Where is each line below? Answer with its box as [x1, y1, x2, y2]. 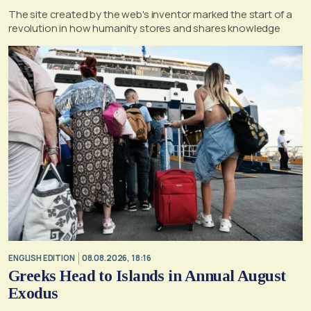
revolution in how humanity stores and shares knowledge [8, 21, 280, 36]
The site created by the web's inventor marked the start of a [8, 7, 292, 22]
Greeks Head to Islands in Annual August [8, 267, 286, 285]
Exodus [8, 285, 58, 303]
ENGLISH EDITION [8, 252, 75, 263]
